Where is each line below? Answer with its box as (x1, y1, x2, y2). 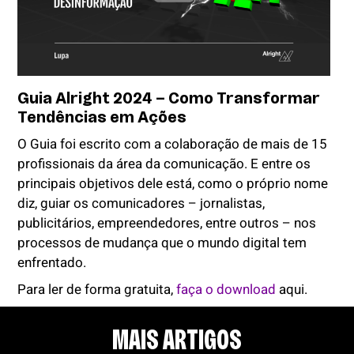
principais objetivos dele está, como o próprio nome (17, 173, 329, 194)
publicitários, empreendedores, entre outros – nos (17, 213, 317, 233)
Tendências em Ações (17, 107, 187, 126)
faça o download (176, 279, 280, 299)
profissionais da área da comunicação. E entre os (17, 153, 311, 174)
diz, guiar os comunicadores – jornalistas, (17, 193, 265, 213)
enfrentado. (17, 252, 87, 273)
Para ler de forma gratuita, (17, 279, 177, 299)
